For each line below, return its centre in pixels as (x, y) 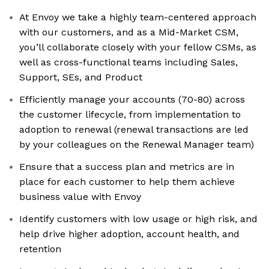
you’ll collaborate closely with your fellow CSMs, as (138, 47)
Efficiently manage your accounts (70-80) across (132, 100)
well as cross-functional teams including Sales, (128, 62)
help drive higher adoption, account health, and (129, 234)
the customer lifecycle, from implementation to (130, 115)
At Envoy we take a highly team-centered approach (138, 17)
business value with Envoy (80, 197)
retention (40, 249)
